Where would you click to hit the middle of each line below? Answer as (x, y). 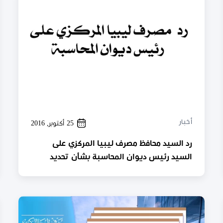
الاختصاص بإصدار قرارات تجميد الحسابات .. (120, 170)
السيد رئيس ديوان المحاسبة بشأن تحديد (121, 157)
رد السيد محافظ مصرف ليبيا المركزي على (122, 143)
